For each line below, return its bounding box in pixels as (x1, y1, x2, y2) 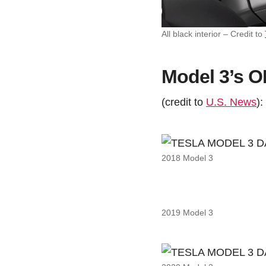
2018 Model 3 (161, 153, 213, 163)
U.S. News (206, 96, 256, 109)
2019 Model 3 (161, 208, 213, 218)
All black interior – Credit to (161, 29, 265, 39)
